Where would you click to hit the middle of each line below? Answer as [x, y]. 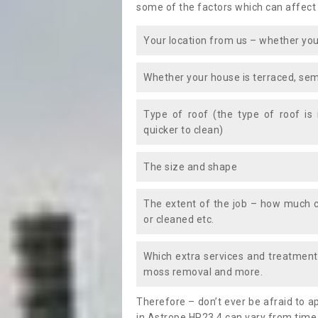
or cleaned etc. [179, 219]
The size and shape [190, 167]
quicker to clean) [183, 130]
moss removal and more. [203, 272]
